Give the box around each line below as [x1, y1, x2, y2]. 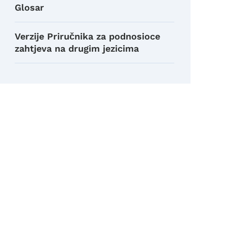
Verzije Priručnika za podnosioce [15, 30, 161, 42]
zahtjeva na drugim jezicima [15, 43, 139, 54]
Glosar [15, 2, 45, 13]
